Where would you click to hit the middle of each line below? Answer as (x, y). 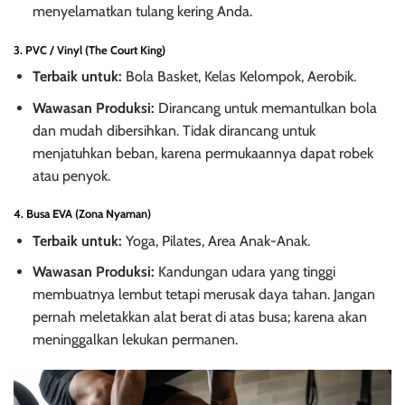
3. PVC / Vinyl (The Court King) (89, 50)
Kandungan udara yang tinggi (245, 272)
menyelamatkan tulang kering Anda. (142, 11)
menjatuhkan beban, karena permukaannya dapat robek (202, 153)
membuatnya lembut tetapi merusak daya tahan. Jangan (203, 295)
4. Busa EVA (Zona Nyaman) (82, 214)
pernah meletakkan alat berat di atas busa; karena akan (199, 317)
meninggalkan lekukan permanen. (135, 340)
